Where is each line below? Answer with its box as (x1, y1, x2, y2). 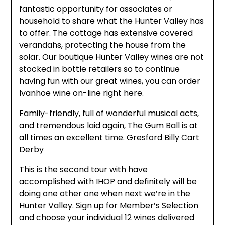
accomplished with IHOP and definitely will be (19, 176, 197, 188)
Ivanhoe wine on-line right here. (19, 87, 144, 99)
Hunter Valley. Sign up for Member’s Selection (19, 200, 199, 212)
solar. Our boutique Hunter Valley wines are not (19, 51, 204, 63)
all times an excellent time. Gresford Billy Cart (19, 132, 200, 144)
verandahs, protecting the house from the (19, 39, 186, 51)
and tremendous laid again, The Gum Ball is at (19, 120, 198, 132)
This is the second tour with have (19, 164, 148, 176)
